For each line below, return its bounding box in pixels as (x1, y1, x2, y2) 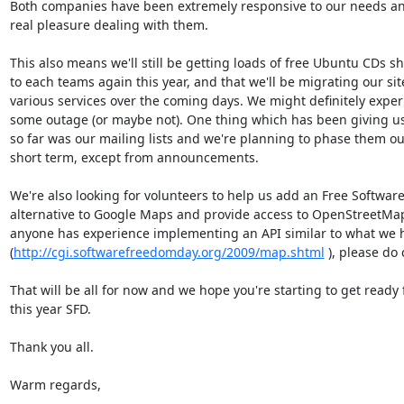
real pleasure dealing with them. (9, 15, 208, 33)
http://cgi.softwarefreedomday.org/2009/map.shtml (13, 243, 325, 261)
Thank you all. (9, 337, 94, 355)
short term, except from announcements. (9, 148, 259, 166)
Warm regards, (9, 375, 101, 393)
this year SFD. (9, 299, 91, 317)
